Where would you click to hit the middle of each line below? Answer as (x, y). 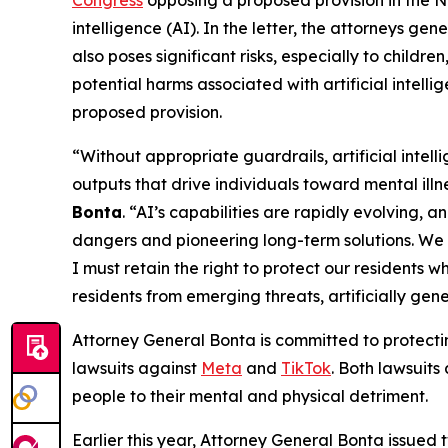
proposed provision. (147, 111)
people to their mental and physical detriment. (252, 395)
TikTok (306, 367)
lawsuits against (136, 367)
